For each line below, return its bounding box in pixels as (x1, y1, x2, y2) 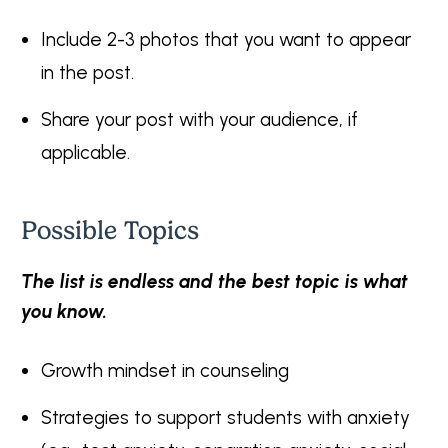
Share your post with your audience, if (41, 108, 358, 131)
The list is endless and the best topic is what (21, 270, 408, 293)
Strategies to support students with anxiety (41, 406, 410, 429)
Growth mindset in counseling (41, 359, 289, 382)
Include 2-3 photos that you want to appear (41, 28, 411, 51)
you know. (21, 300, 107, 323)
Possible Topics (21, 215, 199, 246)
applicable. (41, 141, 130, 164)
